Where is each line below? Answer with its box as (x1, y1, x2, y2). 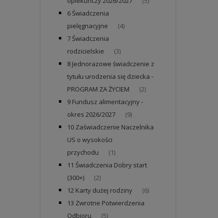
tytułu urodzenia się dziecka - (67, 72, 153, 81)
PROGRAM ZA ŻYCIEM (67, 85, 129, 93)
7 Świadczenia (67, 34, 109, 43)
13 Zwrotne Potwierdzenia (67, 199, 145, 207)
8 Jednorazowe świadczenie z (67, 59, 154, 68)
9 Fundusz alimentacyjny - (67, 97, 143, 106)
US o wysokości (67, 135, 112, 144)
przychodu (67, 148, 99, 157)
